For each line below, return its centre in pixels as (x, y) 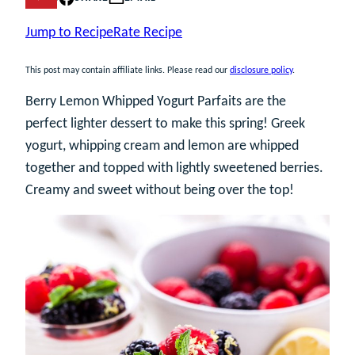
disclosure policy (261, 71)
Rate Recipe (148, 33)
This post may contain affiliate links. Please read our (128, 71)
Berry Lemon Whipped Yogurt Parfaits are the (156, 102)
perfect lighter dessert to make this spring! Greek (165, 124)
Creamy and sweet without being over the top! (160, 191)
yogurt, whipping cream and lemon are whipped (162, 146)
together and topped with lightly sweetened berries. (174, 168)
